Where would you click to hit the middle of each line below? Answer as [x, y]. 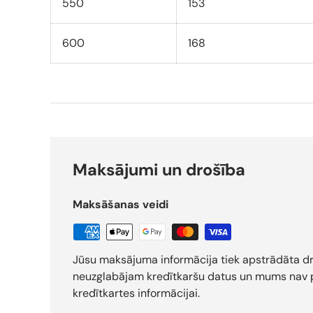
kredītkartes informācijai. [136, 293]
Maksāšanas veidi [121, 205]
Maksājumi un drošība [159, 170]
